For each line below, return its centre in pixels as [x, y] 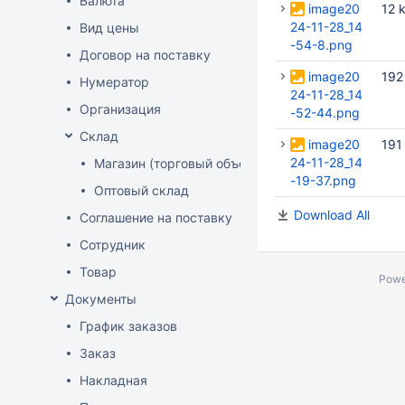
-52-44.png [325, 113]
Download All [332, 215]
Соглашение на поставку [156, 217]
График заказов [128, 326]
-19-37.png [323, 180]
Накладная [113, 380]
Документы [101, 299]
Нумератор [114, 82]
